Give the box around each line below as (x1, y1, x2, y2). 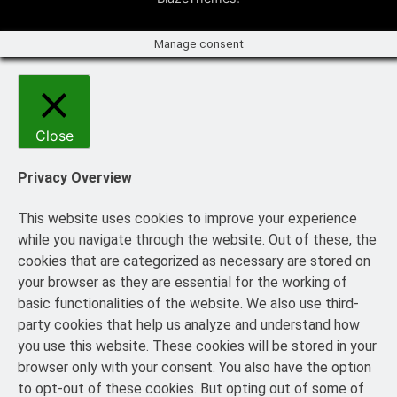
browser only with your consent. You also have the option (18, 358, 371, 376)
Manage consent (153, 37, 244, 51)
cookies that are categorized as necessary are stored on (18, 252, 370, 269)
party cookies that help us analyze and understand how (18, 315, 360, 333)
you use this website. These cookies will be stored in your (18, 337, 377, 354)
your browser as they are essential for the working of (18, 273, 347, 291)
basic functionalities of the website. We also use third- (18, 294, 359, 312)
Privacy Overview (18, 169, 132, 187)
